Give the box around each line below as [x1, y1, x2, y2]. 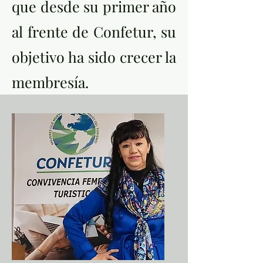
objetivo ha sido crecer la [12, 47, 176, 66]
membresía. [12, 72, 89, 92]
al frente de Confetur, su [12, 22, 176, 41]
